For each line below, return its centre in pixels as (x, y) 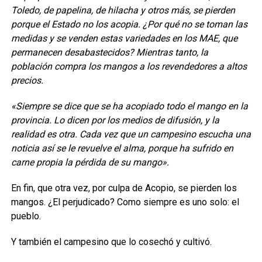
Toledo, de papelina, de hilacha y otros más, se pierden (123, 10)
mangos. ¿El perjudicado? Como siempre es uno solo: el (125, 202)
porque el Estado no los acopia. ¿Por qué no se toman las (129, 24)
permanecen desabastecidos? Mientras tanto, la (109, 52)
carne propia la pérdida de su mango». (90, 162)
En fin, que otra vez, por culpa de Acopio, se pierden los (124, 188)
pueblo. (26, 216)
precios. (27, 80)
